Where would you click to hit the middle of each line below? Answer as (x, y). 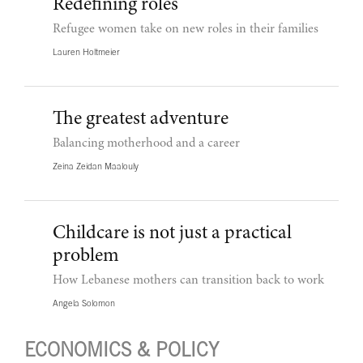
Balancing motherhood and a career (146, 143)
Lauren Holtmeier (86, 51)
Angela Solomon (84, 303)
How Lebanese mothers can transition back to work (188, 280)
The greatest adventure (141, 120)
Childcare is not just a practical (172, 234)
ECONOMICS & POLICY (122, 349)
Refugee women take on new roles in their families (186, 29)
